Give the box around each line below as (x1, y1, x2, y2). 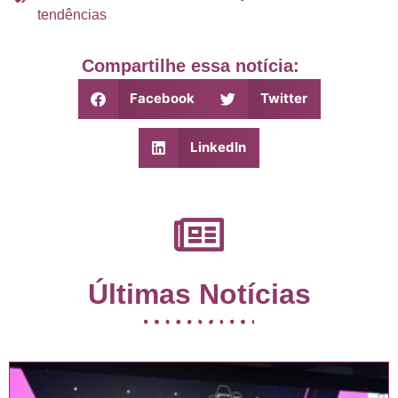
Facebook (130, 90, 195, 107)
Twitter (259, 90, 307, 107)
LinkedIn (190, 139, 247, 156)
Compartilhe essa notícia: (81, 55, 299, 76)
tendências (37, 6, 107, 22)
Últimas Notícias (87, 277, 311, 310)
